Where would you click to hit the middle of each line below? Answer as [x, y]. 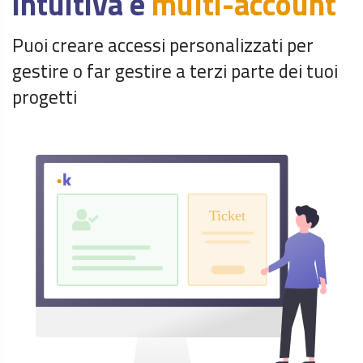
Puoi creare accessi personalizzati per [163, 45]
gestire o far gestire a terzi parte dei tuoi [175, 71]
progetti [45, 97]
